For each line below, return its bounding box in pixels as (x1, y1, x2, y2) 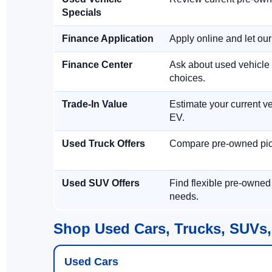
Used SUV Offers (62, 178, 140, 188)
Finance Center (62, 59, 132, 70)
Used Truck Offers (62, 138, 145, 149)
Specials (62, 7, 101, 18)
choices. (169, 73, 205, 83)
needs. (169, 191, 199, 202)
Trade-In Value (62, 99, 127, 109)
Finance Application (62, 33, 154, 44)
